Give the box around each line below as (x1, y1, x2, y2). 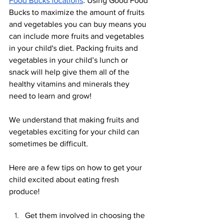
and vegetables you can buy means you (9, 19, 148, 28)
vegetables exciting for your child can (9, 127, 141, 136)
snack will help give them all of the (9, 67, 131, 76)
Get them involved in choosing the (25, 211, 147, 220)
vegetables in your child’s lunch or (9, 55, 130, 64)
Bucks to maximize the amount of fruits (9, 7, 146, 16)
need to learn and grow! (9, 91, 94, 100)
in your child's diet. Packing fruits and (9, 43, 140, 52)
